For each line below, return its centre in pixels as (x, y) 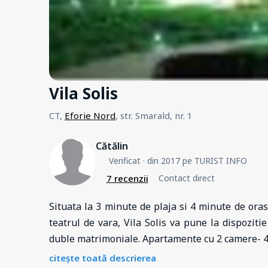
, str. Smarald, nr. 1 (154, 115)
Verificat (124, 160)
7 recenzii (127, 178)
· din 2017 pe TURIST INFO (194, 160)
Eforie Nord (90, 115)
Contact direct (187, 178)
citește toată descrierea (103, 258)
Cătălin (112, 146)
